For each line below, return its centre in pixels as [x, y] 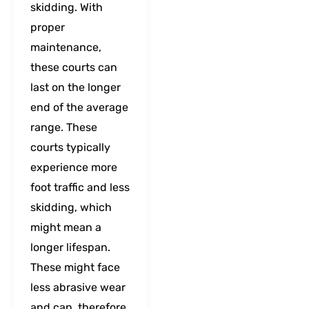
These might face [75, 267]
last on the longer [76, 87]
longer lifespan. [70, 247]
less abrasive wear [78, 287]
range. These [64, 127]
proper [48, 27]
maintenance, [66, 47]
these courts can [74, 67]
